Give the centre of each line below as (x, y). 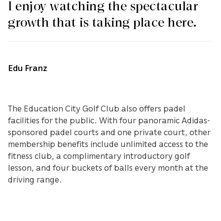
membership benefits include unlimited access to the (108, 144)
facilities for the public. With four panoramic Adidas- (109, 120)
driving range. (35, 179)
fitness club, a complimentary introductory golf (99, 156)
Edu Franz (28, 68)
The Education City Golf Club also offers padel (97, 108)
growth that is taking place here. (102, 23)
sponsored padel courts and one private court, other (109, 132)
